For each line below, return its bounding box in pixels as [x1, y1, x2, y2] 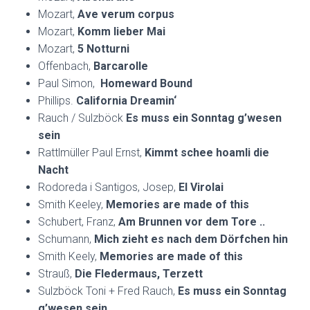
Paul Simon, [38, 77, 100, 90]
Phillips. [38, 94, 76, 107]
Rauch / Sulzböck [38, 111, 126, 125]
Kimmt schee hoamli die [145, 146, 269, 159]
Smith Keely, [38, 250, 100, 263]
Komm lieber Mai [77, 25, 165, 38]
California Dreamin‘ [76, 94, 176, 107]
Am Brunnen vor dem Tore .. [118, 215, 265, 228]
